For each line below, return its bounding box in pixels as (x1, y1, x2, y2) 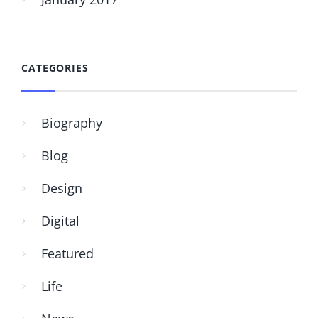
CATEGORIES (21, 61, 89, 75)
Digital (41, 212, 79, 230)
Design (41, 180, 82, 197)
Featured (41, 245, 94, 263)
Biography (41, 114, 102, 132)
